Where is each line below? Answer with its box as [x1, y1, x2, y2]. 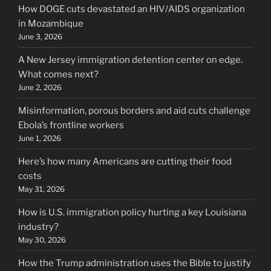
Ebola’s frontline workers [18, 119, 124, 131]
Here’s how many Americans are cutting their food [18, 155, 232, 167]
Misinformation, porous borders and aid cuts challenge [18, 105, 250, 116]
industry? [18, 221, 59, 232]
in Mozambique [18, 18, 83, 29]
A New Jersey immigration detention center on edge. [18, 54, 243, 65]
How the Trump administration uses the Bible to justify [18, 257, 251, 269]
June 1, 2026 [18, 133, 61, 143]
